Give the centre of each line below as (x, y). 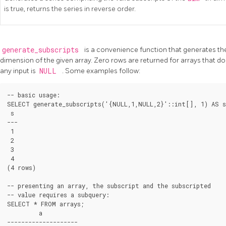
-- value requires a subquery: (58, 195)
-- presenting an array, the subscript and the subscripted (109, 186)
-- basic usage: (34, 95)
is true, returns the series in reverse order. (70, 9)
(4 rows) (21, 168)
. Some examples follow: (101, 71)
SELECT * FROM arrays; (46, 204)
